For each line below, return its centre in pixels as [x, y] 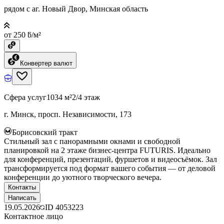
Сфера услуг [25, 97]
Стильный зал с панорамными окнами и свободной [92, 141]
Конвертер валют [46, 63]
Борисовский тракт [45, 132]
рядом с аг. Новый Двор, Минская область [76, 8]
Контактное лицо [33, 216]
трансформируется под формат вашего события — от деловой [110, 168]
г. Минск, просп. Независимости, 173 [68, 114]
